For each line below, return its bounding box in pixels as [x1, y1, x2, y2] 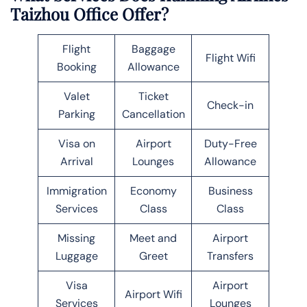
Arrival [60, 153, 93, 169]
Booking [56, 59, 97, 74]
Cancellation [121, 106, 185, 121]
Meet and [130, 230, 177, 245]
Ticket [138, 88, 169, 103]
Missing [58, 230, 95, 245]
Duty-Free [204, 136, 257, 151]
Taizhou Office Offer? [10, 2, 169, 25]
